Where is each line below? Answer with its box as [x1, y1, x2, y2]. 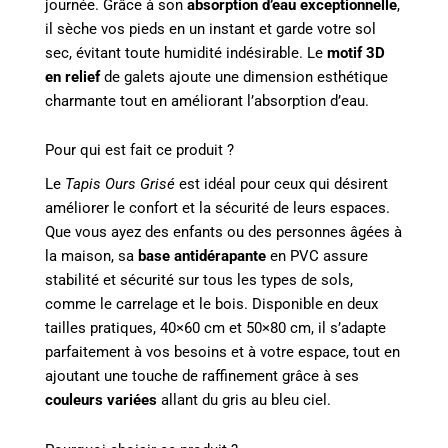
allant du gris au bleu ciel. [157, 391, 331, 410]
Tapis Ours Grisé [65, 175, 175, 194]
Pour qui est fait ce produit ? [45, 141, 234, 160]
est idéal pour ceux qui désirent [175, 175, 388, 194]
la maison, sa [45, 247, 138, 266]
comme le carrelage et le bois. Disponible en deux [45, 295, 378, 314]
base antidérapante [138, 247, 266, 266]
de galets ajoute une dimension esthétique [100, 67, 388, 86]
